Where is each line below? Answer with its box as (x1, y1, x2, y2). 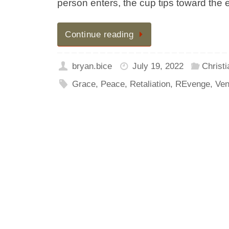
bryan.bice (72, 61, 112, 71)
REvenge (175, 79, 210, 89)
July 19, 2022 (132, 61, 184, 71)
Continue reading (65, 30, 133, 39)
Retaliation (129, 79, 170, 89)
